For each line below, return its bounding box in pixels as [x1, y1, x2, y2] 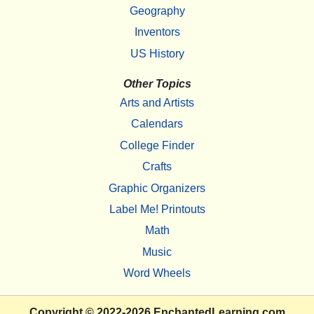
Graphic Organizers [109, 182, 205, 194]
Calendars [131, 118, 183, 130]
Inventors [134, 26, 180, 39]
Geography [129, 4, 185, 17]
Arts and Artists [120, 97, 194, 109]
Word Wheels [123, 267, 191, 280]
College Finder [120, 139, 194, 151]
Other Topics [123, 77, 191, 90]
